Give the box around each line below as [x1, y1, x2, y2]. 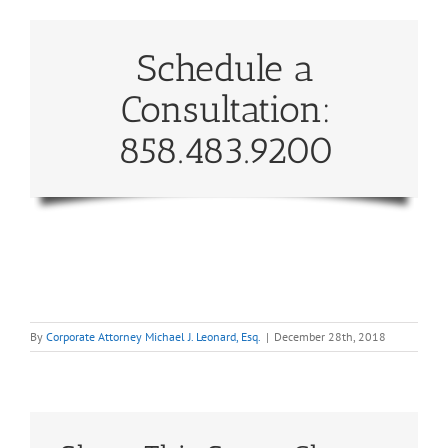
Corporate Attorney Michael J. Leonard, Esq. [46, 329, 261, 345]
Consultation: [120, 87, 331, 132]
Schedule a [137, 46, 314, 91]
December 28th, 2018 [274, 329, 386, 345]
